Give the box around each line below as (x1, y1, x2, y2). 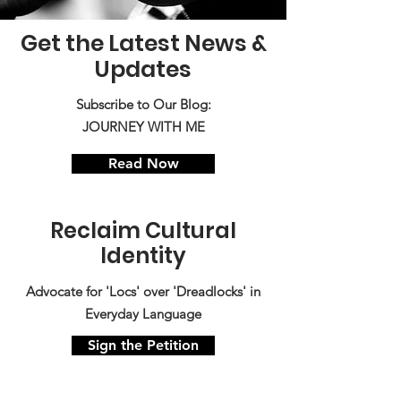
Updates (95, 54, 192, 86)
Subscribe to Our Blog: (75, 96, 211, 114)
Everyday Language (85, 305, 201, 323)
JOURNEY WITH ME (81, 118, 205, 136)
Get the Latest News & (20, 28, 267, 60)
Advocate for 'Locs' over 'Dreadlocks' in (26, 283, 260, 301)
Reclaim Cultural (50, 216, 236, 246)
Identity (100, 241, 186, 271)
